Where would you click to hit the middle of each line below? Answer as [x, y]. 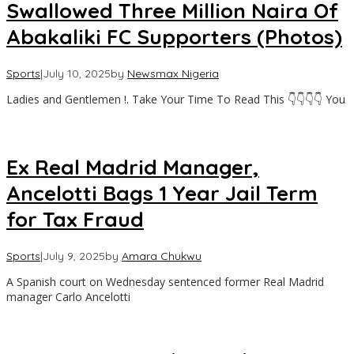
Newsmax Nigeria [173, 74]
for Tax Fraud [75, 219]
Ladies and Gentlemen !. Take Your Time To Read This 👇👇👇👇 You [176, 100]
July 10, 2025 [77, 74]
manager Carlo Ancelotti [68, 297]
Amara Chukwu [162, 256]
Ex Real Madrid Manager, [133, 167]
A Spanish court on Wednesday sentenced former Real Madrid [165, 282]
